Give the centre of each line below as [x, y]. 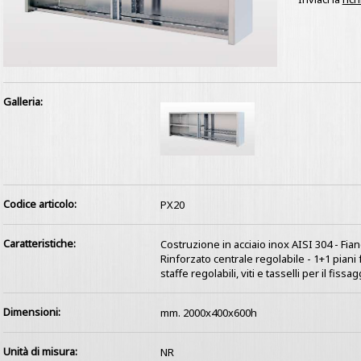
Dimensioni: [31, 311]
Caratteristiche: [39, 243]
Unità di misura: [40, 351]
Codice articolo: [39, 203]
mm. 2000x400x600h [208, 312]
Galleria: [23, 101]
